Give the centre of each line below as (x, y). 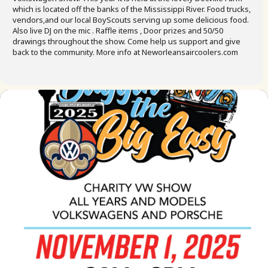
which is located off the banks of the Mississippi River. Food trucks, (132, 9)
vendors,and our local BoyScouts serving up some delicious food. (131, 20)
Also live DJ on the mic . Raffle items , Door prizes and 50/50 (118, 31)
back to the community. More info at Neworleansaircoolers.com (125, 52)
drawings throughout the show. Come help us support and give (127, 41)
